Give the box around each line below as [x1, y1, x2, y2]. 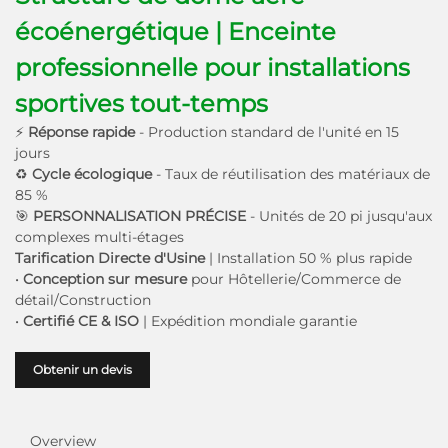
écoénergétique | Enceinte [15, 17, 336, 47]
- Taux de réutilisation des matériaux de [156, 165, 430, 184]
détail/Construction [15, 291, 151, 310]
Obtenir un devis [33, 362, 132, 378]
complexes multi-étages [15, 228, 184, 247]
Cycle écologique [32, 165, 156, 184]
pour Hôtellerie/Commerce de [191, 270, 401, 289]
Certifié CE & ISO [23, 312, 143, 331]
